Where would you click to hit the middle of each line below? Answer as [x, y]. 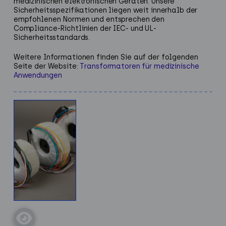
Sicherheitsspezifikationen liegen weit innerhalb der [105, 11]
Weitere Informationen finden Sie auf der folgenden [106, 58]
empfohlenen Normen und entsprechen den [89, 20]
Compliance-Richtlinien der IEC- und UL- [85, 29]
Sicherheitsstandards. [52, 38]
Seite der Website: [47, 67]
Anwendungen [38, 76]
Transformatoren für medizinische [139, 67]
